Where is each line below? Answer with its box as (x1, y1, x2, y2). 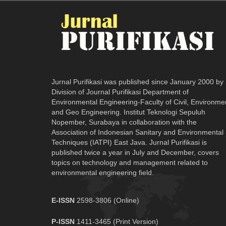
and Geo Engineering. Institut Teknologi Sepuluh (51, 107, 205, 116)
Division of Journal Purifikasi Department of (51, 87, 189, 96)
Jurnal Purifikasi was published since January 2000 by (51, 77, 223, 86)
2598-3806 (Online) (77, 196, 139, 204)
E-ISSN (51, 196, 75, 204)
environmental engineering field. (51, 168, 154, 177)
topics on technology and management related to (51, 158, 208, 166)
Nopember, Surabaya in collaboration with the (51, 118, 197, 126)
